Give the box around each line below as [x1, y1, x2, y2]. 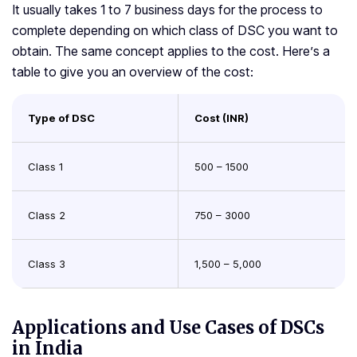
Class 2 [28, 209, 65, 222]
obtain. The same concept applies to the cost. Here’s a [12, 43, 330, 60]
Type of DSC [28, 112, 95, 125]
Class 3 [28, 257, 65, 271]
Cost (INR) [194, 112, 249, 125]
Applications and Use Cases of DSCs [12, 316, 324, 339]
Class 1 [28, 160, 63, 174]
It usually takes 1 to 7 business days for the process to [12, 2, 323, 18]
